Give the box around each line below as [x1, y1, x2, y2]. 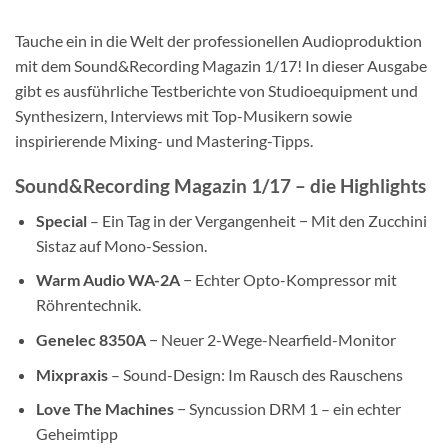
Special [35, 210, 90, 230]
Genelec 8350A [35, 329, 146, 349]
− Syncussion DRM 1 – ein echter [173, 399, 401, 419]
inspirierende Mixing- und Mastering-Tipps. [15, 131, 313, 151]
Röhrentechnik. [35, 295, 141, 315]
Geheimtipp [35, 424, 118, 444]
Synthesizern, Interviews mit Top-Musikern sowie [15, 106, 352, 126]
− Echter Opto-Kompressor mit [179, 270, 397, 290]
